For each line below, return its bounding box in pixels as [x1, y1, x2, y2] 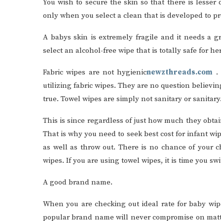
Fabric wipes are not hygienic [43, 68, 147, 77]
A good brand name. [43, 178, 112, 187]
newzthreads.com [147, 68, 213, 77]
